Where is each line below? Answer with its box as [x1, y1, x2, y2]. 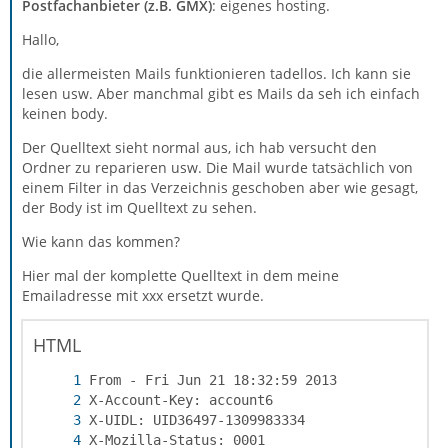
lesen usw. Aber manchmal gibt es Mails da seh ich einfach [22, 84, 420, 103]
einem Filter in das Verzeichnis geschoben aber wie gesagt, [22, 178, 418, 197]
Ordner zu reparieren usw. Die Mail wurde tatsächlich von [22, 158, 413, 177]
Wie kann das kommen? [22, 232, 180, 251]
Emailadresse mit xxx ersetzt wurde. [22, 286, 264, 305]
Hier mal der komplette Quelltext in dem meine [22, 266, 339, 285]
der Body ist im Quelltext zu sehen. [22, 198, 257, 217]
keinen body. [22, 104, 108, 123]
